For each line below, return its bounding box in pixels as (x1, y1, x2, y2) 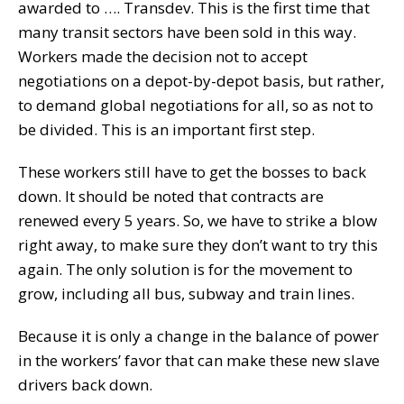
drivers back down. (18, 373, 152, 395)
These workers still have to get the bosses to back (18, 161, 366, 182)
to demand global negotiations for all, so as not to (18, 94, 373, 115)
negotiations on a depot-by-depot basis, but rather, (18, 69, 384, 91)
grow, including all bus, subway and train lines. (18, 282, 354, 304)
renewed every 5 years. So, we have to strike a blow (18, 209, 377, 231)
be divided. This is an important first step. (18, 118, 315, 140)
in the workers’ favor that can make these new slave (18, 349, 380, 371)
